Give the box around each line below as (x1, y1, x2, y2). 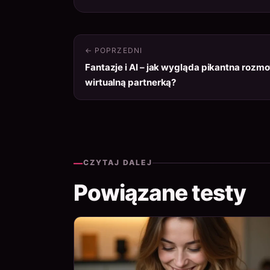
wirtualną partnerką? (85, 76, 177, 88)
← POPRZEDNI (85, 45, 142, 55)
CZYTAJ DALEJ (83, 158, 152, 168)
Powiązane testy (74, 178, 246, 206)
